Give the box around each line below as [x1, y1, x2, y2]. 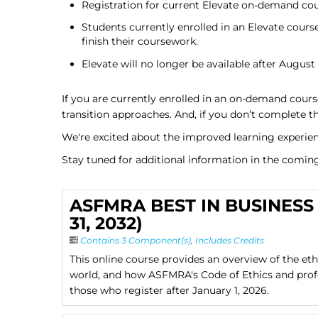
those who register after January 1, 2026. [70, 283, 269, 297]
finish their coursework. [82, 35, 198, 48]
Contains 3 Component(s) [80, 234, 191, 246]
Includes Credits [195, 234, 264, 246]
